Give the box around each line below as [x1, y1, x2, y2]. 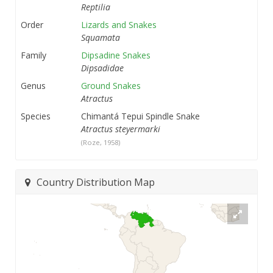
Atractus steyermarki [81, 123, 160, 135]
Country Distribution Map [37, 175, 155, 189]
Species [21, 110, 51, 122]
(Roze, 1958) [81, 138, 120, 147]
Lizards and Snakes [81, 19, 157, 31]
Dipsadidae [81, 62, 124, 74]
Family [21, 49, 46, 62]
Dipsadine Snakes [81, 49, 151, 62]
